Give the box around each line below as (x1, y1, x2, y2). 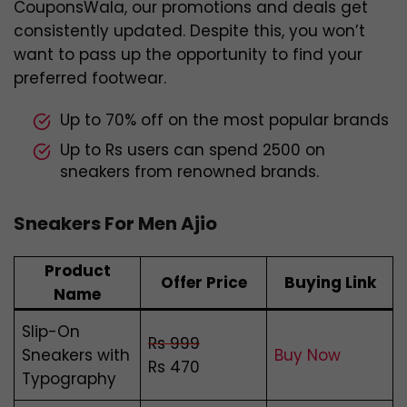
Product (44, 260, 111, 283)
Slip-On (22, 321, 80, 343)
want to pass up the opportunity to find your (14, 44, 362, 66)
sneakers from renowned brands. (60, 161, 319, 184)
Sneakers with (22, 344, 130, 367)
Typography (22, 368, 116, 391)
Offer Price (160, 272, 247, 294)
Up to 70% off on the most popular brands (60, 109, 389, 132)
